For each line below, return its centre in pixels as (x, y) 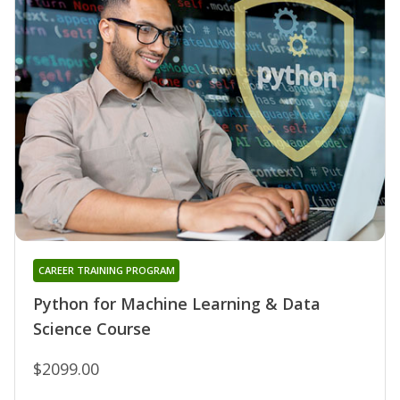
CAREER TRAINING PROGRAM (106, 270)
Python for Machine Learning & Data (177, 303)
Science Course (92, 328)
